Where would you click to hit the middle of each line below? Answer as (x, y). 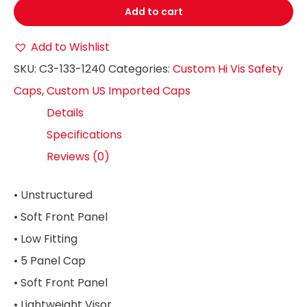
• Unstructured (53, 195)
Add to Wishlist (70, 47)
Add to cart (153, 11)
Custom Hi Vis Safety (228, 69)
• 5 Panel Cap (50, 260)
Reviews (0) (78, 156)
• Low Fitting (46, 238)
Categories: (140, 69)
